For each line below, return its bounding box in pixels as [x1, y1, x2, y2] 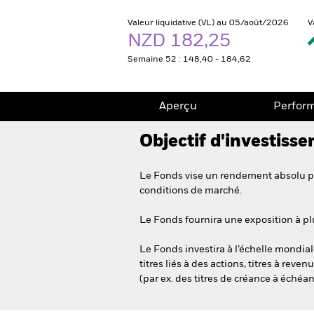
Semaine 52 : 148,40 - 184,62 [128, 55, 251, 64]
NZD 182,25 [128, 32, 235, 50]
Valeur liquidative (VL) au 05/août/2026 [128, 19, 289, 27]
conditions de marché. [139, 186, 242, 196]
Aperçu [159, 101, 197, 112]
